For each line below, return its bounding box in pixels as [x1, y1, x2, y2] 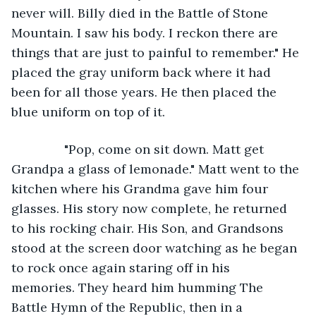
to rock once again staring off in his [11, 259, 233, 276]
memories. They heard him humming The [11, 279, 267, 296]
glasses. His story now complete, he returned [11, 200, 291, 217]
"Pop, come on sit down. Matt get [25, 140, 267, 157]
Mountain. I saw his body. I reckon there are [11, 24, 281, 41]
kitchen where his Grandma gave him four [11, 180, 272, 197]
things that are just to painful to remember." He [11, 44, 303, 61]
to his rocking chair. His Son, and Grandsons [11, 219, 287, 236]
